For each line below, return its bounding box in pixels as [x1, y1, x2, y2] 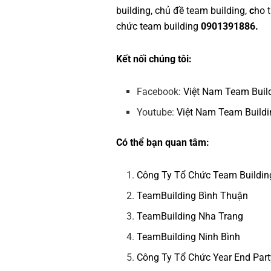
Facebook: [137, 86, 184, 98]
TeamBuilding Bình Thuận [137, 190, 249, 202]
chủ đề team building [155, 5, 245, 17]
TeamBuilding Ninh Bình [137, 231, 241, 243]
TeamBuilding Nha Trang [137, 211, 244, 223]
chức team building [116, 21, 198, 33]
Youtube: [137, 106, 177, 119]
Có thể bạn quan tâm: [116, 137, 209, 149]
